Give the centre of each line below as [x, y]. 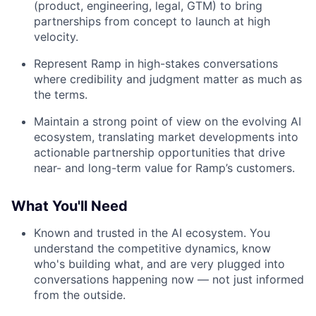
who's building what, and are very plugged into [159, 264]
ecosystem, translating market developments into [166, 137]
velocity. [56, 37]
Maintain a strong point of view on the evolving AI [168, 122]
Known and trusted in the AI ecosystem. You [152, 233]
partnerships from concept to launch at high [152, 22]
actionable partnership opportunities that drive [159, 153]
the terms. [61, 95]
